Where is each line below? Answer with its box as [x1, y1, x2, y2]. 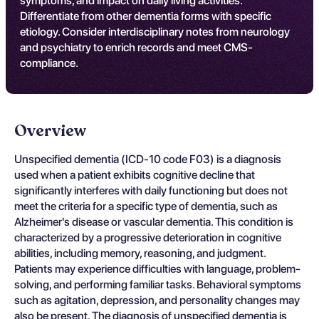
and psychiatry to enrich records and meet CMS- [20, 41, 253, 54]
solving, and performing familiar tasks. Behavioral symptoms [14, 278, 301, 291]
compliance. [20, 56, 78, 70]
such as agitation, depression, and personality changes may [14, 293, 300, 307]
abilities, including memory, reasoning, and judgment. [14, 246, 266, 260]
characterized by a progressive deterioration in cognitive [14, 231, 281, 244]
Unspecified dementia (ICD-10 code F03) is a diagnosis [14, 152, 281, 166]
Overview [14, 120, 86, 142]
